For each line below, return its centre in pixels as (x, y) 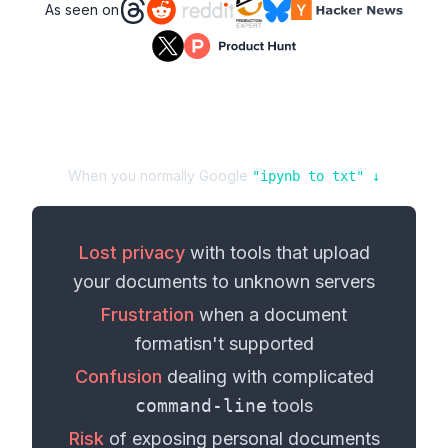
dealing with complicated (267, 376)
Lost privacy (131, 252)
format (161, 343)
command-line (201, 405)
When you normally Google (160, 175)
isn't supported (251, 343)
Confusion (118, 376)
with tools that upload (277, 252)
